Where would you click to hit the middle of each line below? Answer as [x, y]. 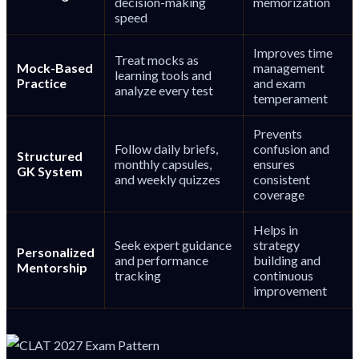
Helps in [276, 229]
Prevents [278, 133]
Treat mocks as [157, 59]
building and [287, 260]
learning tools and [163, 75]
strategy [276, 244]
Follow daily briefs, [166, 148]
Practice [42, 83]
